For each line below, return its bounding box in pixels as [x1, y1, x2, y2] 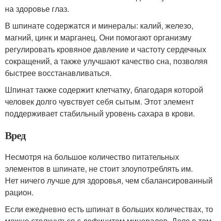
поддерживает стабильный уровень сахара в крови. [5, 108, 195, 119]
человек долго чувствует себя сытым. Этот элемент [5, 96, 194, 107]
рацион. [5, 186, 34, 198]
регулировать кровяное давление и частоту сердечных [5, 43, 206, 55]
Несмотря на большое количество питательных [5, 151, 179, 162]
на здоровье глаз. [5, 3, 69, 14]
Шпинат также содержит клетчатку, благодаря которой [5, 84, 203, 95]
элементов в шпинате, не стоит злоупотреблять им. [5, 163, 193, 174]
